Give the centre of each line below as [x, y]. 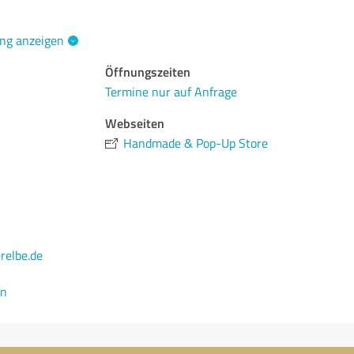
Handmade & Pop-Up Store [196, 143]
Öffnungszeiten [148, 72]
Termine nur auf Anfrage [171, 92]
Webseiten [135, 123]
